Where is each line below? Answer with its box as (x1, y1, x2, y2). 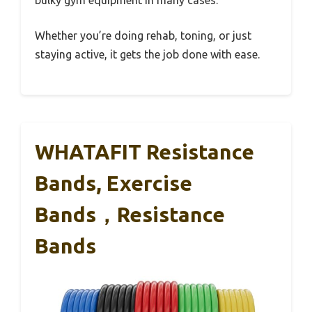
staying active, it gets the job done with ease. (35, 47, 260, 61)
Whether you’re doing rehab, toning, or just (35, 29, 251, 42)
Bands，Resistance (35, 202, 225, 226)
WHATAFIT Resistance (35, 139, 254, 164)
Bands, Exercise (35, 171, 192, 195)
